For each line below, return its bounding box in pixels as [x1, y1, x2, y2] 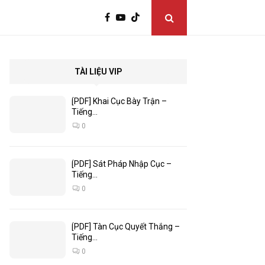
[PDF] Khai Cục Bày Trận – [72, 96, 167, 106]
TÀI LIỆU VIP [74, 67, 122, 76]
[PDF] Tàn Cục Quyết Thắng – [72, 222, 180, 231]
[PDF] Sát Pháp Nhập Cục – [72, 159, 172, 169]
